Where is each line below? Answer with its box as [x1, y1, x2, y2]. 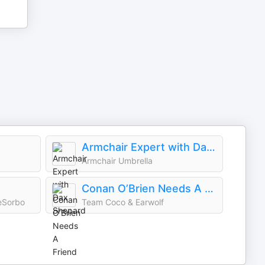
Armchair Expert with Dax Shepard [206, 141, 215, 153]
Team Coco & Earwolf [82, 197, 164, 207]
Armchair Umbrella [82, 156, 153, 166]
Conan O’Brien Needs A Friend [205, 182, 214, 195]
